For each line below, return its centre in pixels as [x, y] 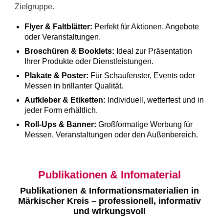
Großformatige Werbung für [144, 125]
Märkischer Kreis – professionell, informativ [109, 201]
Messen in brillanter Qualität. [74, 86]
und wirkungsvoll [109, 211]
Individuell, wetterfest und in [155, 100]
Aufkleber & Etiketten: [65, 100]
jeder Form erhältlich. [61, 110]
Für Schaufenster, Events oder [142, 76]
